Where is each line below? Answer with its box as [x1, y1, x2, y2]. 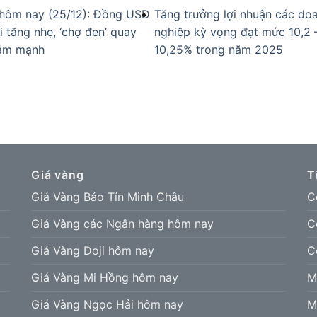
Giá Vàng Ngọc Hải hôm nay [31, 296, 183, 311]
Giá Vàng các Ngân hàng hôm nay [31, 216, 214, 231]
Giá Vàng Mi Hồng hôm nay [31, 270, 178, 284]
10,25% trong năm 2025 [154, 42, 283, 57]
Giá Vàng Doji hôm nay [31, 243, 154, 258]
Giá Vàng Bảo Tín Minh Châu [31, 189, 184, 204]
